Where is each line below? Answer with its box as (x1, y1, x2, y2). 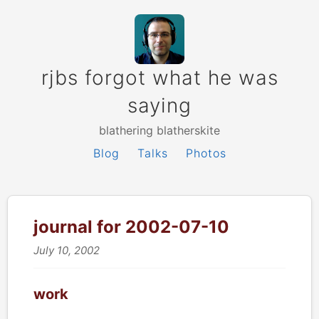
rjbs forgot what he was (41, 66, 278, 90)
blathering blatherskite (99, 123, 220, 137)
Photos (185, 146, 226, 160)
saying (127, 93, 192, 117)
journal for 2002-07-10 (33, 216, 229, 237)
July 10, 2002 (33, 244, 100, 257)
